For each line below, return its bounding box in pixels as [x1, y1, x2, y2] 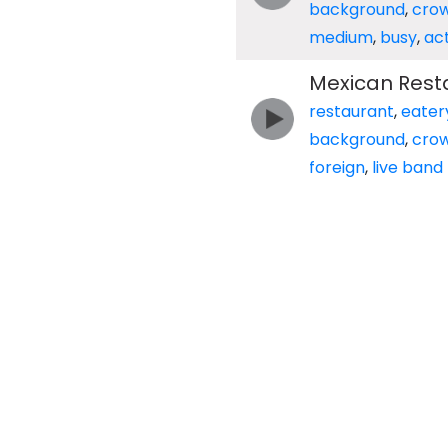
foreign [308, 156, 365, 179]
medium [308, 26, 373, 49]
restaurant [308, 100, 394, 123]
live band [371, 156, 443, 179]
